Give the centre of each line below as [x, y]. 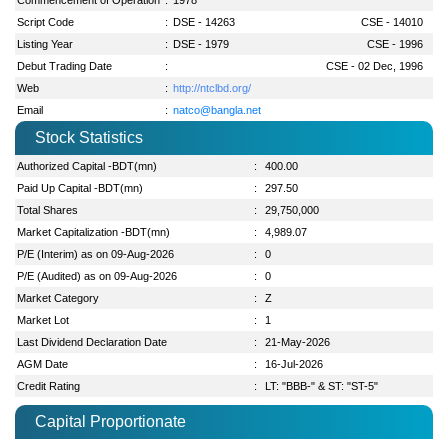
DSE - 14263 [204, 21]
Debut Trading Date [65, 65]
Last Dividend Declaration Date [92, 341]
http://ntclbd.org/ [212, 87]
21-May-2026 [298, 341]
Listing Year [45, 43]
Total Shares [48, 209]
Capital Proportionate [110, 421]
